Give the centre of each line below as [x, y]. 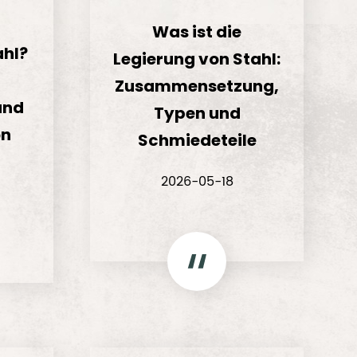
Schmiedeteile [197, 140]
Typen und [197, 113]
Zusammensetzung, [197, 86]
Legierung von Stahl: [197, 59]
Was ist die [197, 32]
